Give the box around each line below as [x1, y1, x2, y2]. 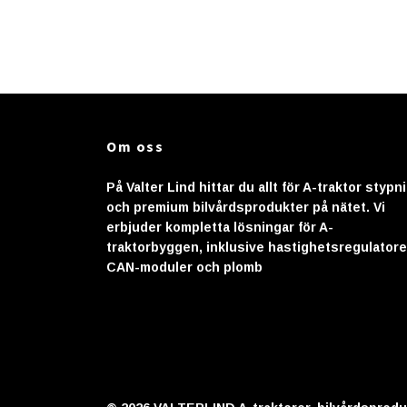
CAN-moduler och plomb [106, 259, 263, 274]
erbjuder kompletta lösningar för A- [106, 219, 333, 234]
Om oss [106, 136, 164, 155]
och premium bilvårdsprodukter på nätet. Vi [106, 199, 385, 214]
